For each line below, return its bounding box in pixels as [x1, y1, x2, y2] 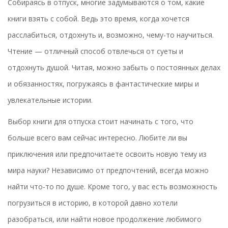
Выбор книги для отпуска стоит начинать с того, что [8, 117, 193, 127]
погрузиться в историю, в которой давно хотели [8, 198, 178, 208]
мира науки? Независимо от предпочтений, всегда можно [8, 165, 209, 176]
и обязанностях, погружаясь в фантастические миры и [8, 79, 199, 89]
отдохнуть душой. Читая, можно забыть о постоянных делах [8, 63, 220, 73]
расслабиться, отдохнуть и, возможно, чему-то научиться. [8, 30, 214, 40]
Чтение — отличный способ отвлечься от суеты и [8, 46, 183, 56]
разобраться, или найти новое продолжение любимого [8, 214, 202, 224]
